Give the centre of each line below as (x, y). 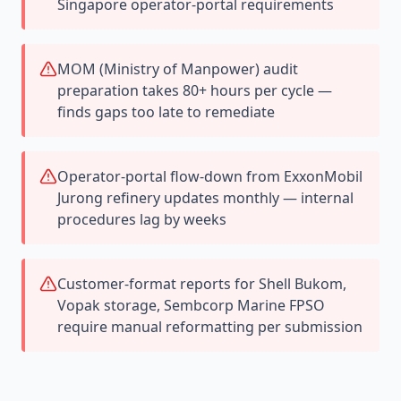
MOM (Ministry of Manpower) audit (178, 69)
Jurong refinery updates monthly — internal (205, 198)
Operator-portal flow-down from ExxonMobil (210, 176)
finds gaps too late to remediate (166, 112)
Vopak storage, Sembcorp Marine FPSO (191, 305)
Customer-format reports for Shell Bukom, (202, 284)
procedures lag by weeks (142, 219)
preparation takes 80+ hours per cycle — (195, 90)
